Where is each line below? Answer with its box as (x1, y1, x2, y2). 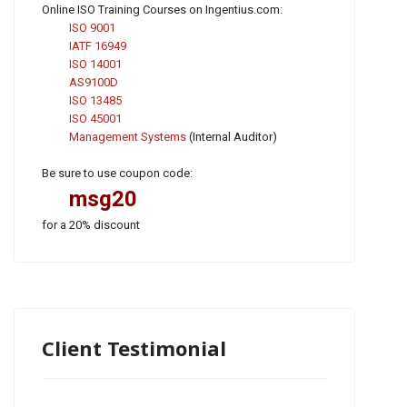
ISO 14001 (69, 56, 122, 71)
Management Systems (69, 129, 186, 144)
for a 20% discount (42, 217, 140, 232)
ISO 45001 (69, 111, 122, 125)
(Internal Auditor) (186, 129, 277, 144)
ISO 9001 (69, 20, 115, 35)
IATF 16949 (69, 38, 126, 53)
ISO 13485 (69, 93, 122, 107)
